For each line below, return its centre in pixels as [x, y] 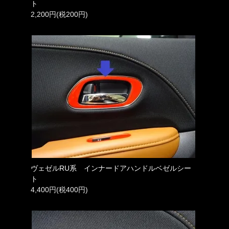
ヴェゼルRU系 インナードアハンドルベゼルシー [111, 168]
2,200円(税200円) [59, 14]
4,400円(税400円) [59, 189]
